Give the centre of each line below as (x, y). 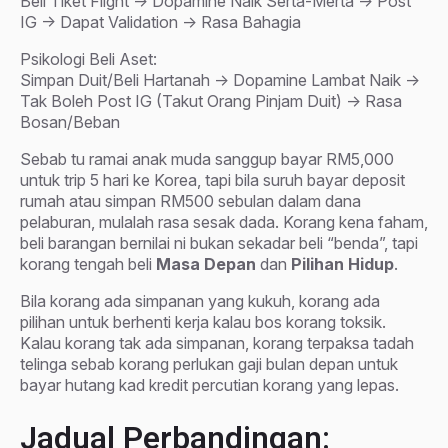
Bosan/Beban (70, 121)
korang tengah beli (88, 263)
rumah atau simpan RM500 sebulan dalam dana (190, 200)
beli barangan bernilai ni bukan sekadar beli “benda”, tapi (219, 242)
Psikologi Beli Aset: (88, 58)
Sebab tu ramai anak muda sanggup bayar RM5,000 (207, 158)
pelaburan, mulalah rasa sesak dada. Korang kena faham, (224, 221)
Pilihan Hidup (342, 263)
